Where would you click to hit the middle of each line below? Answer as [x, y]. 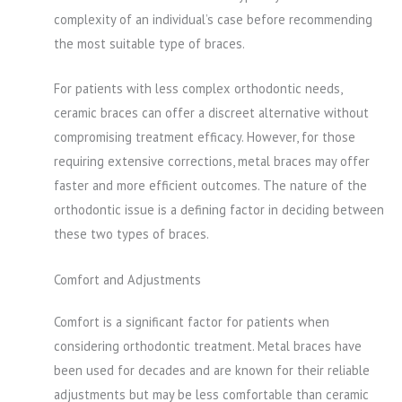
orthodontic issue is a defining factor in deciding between [219, 210]
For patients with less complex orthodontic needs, [198, 89]
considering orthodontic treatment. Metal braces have [208, 345]
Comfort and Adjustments [127, 279]
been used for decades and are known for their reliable [212, 370]
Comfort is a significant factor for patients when [192, 321]
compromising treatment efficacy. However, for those [205, 137]
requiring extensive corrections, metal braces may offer [212, 162]
